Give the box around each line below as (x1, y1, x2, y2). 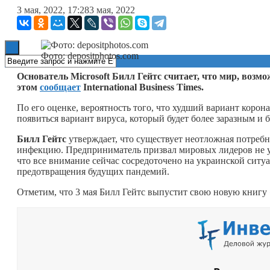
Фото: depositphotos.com (41, 50, 139, 61)
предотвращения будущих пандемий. (17, 166, 169, 177)
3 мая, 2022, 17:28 (17, 4, 89, 15)
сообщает (40, 81, 81, 92)
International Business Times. (81, 81, 206, 92)
